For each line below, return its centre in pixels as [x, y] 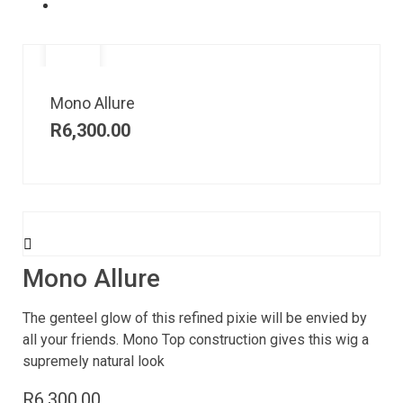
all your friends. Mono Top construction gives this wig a [196, 340]
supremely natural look [94, 362]
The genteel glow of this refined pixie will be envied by [195, 318]
